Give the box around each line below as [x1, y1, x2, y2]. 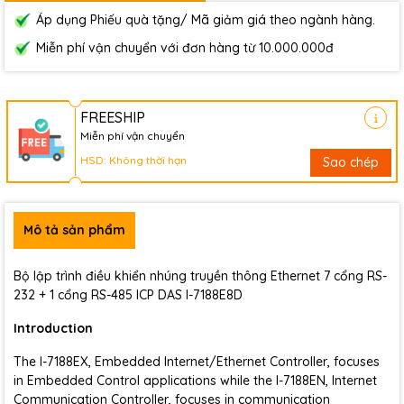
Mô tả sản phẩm [23, 222, 125, 238]
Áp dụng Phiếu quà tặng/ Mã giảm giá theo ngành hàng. [36, 12, 375, 28]
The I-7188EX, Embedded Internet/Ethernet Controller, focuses [14, 353, 380, 370]
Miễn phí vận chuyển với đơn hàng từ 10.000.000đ [36, 40, 334, 56]
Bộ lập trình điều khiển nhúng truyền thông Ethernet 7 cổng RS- [14, 268, 387, 284]
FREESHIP [80, 108, 145, 126]
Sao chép [323, 154, 379, 170]
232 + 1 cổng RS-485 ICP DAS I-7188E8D [14, 287, 243, 303]
